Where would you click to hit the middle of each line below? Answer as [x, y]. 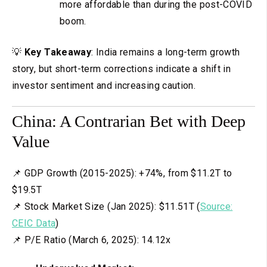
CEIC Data [34, 223]
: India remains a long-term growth [166, 52]
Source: [216, 207]
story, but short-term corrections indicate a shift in [122, 69]
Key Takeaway [57, 52]
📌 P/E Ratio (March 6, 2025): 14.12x [91, 240]
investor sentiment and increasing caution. [104, 85]
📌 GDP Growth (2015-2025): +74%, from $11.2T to [122, 173]
